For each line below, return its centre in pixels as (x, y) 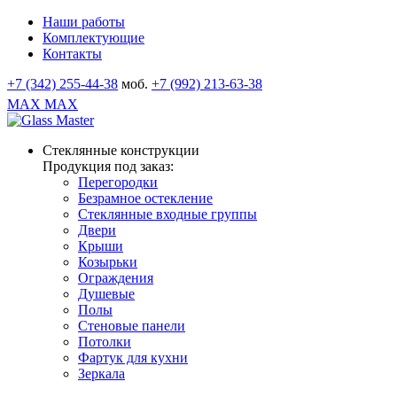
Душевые (106, 294)
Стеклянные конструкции (121, 150)
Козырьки (108, 262)
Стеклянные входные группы (167, 214)
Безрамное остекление (145, 198)
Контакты (72, 54)
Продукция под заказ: (108, 166)
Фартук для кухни (133, 358)
